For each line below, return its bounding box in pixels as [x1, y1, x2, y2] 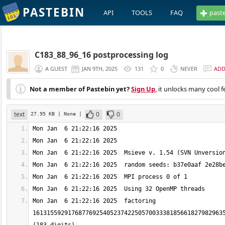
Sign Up [131, 84, 155, 93]
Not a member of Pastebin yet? [30, 84, 130, 93]
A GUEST [45, 65, 67, 72]
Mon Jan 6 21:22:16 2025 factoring [33, 197, 156, 204]
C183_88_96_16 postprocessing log [35, 49, 168, 60]
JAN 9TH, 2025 [82, 65, 118, 72]
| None [58, 110, 79, 117]
